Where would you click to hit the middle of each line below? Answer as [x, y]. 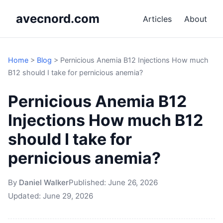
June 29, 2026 [68, 196]
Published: [88, 182]
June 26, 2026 [133, 182]
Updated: [25, 196]
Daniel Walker [44, 182]
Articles [157, 19]
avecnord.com [58, 19]
